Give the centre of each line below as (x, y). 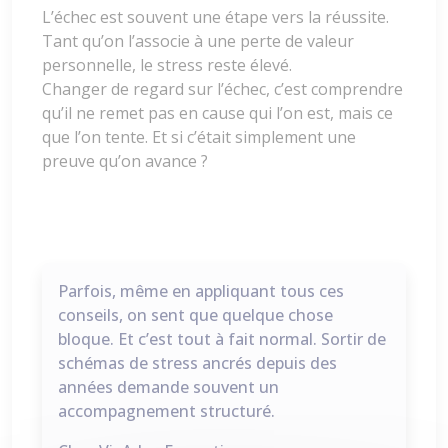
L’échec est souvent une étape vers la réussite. (215, 16)
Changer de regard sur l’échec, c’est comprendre (222, 88)
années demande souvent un (168, 386)
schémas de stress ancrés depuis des (197, 362)
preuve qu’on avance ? (125, 160)
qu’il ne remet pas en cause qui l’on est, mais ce (217, 112)
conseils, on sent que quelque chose (195, 314)
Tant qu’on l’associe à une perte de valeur (198, 40)
